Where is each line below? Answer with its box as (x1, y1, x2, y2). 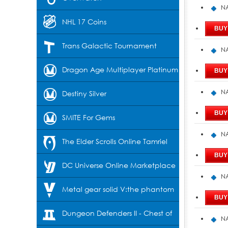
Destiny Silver (62, 89, 106, 98)
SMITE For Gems (62, 113, 115, 122)
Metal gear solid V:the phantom (62, 185, 174, 193)
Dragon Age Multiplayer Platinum (62, 65, 178, 74)
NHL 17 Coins (62, 17, 106, 26)
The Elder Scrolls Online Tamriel (62, 137, 167, 146)
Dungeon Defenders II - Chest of (62, 209, 172, 217)
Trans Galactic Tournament (62, 41, 157, 50)
